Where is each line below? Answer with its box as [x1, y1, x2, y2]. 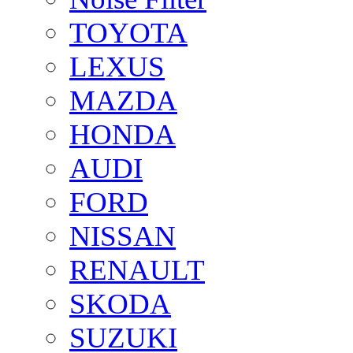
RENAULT [69, 253, 205, 286]
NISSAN [69, 219, 176, 252]
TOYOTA [69, 16, 188, 49]
